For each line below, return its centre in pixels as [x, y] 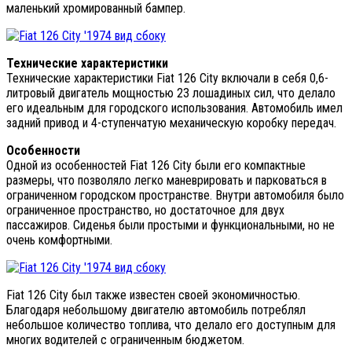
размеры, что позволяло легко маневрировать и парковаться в [167, 180]
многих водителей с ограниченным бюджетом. [125, 339]
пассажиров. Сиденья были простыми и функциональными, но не [170, 225]
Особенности [43, 150]
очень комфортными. [59, 240]
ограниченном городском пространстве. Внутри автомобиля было [175, 195]
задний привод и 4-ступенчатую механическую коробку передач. [171, 123]
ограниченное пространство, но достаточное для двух [145, 210]
